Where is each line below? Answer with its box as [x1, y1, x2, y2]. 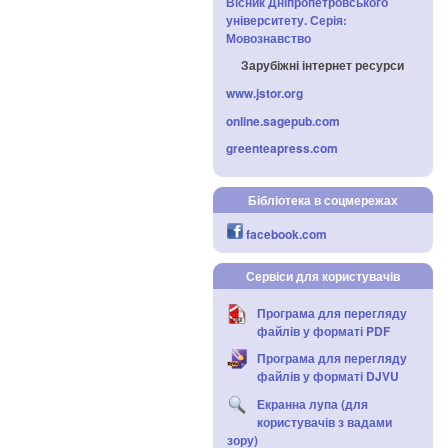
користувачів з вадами [257, 412, 392, 431]
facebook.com [246, 225, 327, 243]
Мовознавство [226, 28, 311, 47]
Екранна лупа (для [257, 394, 368, 413]
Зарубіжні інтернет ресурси [241, 56, 404, 75]
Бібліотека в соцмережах [247, 191, 398, 209]
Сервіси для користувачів [245, 267, 400, 285]
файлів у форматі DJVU [257, 367, 399, 386]
